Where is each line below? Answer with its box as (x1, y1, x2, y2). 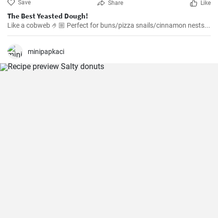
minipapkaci (28, 48, 64, 55)
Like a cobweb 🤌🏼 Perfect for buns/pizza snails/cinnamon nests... (7, 21, 210, 29)
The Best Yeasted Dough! (7, 11, 88, 20)
